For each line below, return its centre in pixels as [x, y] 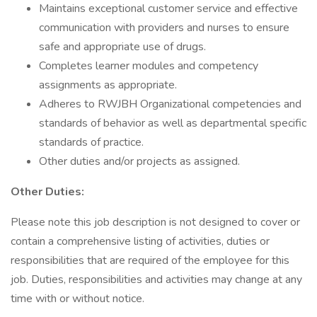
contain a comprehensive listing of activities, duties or [140, 241]
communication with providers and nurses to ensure [164, 28]
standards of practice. [91, 142]
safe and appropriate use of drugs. [122, 47]
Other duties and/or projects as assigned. [139, 161]
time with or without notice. [77, 299]
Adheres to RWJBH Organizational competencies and [170, 104]
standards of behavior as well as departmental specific [173, 123]
